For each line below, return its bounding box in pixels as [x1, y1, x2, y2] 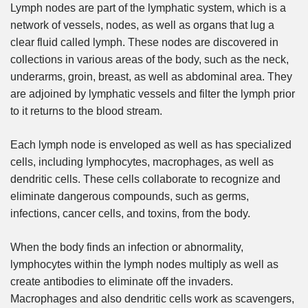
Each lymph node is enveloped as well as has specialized [10, 139, 291, 151]
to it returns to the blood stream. [10, 105, 162, 118]
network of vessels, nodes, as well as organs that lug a [10, 19, 274, 32]
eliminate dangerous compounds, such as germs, [10, 190, 249, 203]
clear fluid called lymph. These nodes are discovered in [10, 36, 278, 49]
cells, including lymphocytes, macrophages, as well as [10, 156, 274, 168]
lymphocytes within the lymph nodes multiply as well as [10, 258, 278, 271]
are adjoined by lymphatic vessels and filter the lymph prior [10, 88, 295, 100]
